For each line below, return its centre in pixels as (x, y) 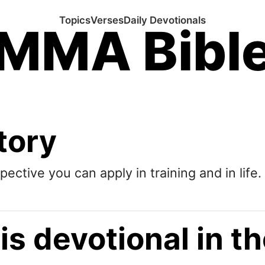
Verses (107, 20)
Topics (75, 20)
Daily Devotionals (165, 20)
